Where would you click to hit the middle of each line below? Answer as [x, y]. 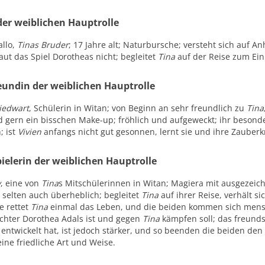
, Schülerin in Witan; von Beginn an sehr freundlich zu [138, 108]
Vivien [30, 132]
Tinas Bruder [43, 45]
